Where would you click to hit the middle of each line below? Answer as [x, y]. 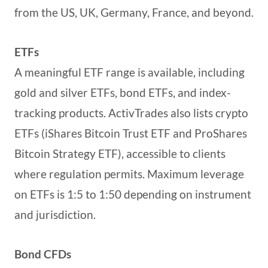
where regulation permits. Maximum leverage [129, 174]
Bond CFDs [43, 254]
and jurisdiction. [55, 215]
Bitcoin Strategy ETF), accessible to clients [120, 154]
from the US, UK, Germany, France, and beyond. [134, 13]
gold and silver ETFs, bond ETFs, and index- [123, 93]
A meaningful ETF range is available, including [130, 72]
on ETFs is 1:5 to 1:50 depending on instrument [133, 194]
